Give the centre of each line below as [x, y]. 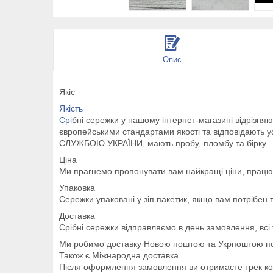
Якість [71, 108]
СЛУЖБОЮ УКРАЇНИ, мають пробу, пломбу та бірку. [164, 143]
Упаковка [77, 187]
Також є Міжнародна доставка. [120, 255]
